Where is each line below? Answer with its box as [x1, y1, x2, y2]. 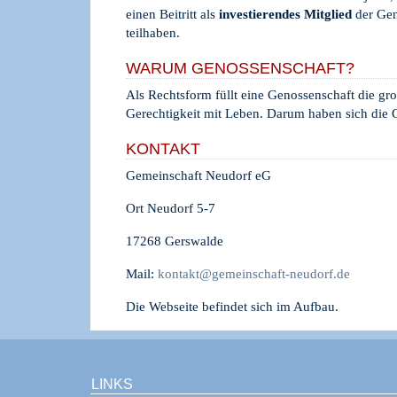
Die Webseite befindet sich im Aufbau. [126, 300, 339, 314]
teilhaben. [126, 26, 180, 40]
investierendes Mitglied [219, 7, 355, 21]
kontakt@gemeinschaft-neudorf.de [158, 267, 350, 281]
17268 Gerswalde [126, 234, 223, 248]
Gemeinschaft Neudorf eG [126, 168, 271, 183]
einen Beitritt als [126, 7, 219, 21]
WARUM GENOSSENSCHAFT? [126, 59, 354, 77]
